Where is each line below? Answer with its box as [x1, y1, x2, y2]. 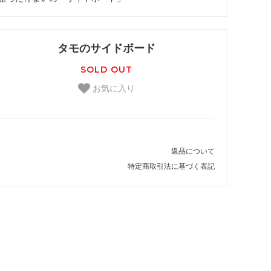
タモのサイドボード [57, 42, 155, 55]
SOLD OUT [80, 64, 132, 75]
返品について [171, 146, 215, 155]
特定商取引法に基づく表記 [128, 161, 215, 171]
